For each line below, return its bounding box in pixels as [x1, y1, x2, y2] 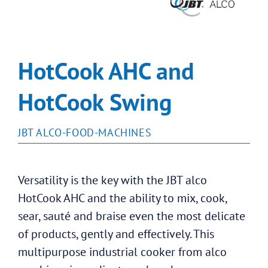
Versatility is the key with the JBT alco [18, 172, 207, 188]
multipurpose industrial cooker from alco [18, 243, 227, 260]
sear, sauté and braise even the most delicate [18, 208, 245, 224]
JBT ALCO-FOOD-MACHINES [18, 125, 152, 139]
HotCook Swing [18, 86, 172, 117]
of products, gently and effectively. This [18, 226, 214, 242]
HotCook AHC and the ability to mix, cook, [18, 190, 227, 206]
